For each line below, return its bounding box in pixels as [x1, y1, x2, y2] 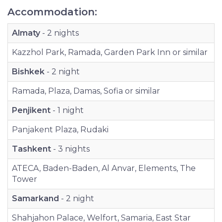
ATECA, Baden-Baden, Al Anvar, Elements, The [12, 163, 196, 173]
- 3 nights [51, 144, 90, 154]
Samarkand [12, 193, 59, 203]
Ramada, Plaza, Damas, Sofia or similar [12, 86, 160, 96]
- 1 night [51, 105, 84, 115]
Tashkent [12, 144, 51, 154]
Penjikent [12, 105, 51, 115]
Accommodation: [7, 5, 97, 18]
